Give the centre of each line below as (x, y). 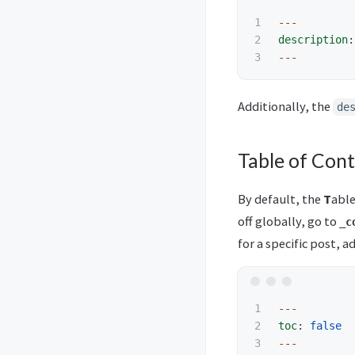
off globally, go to (288, 221)
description (313, 40)
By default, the (281, 199)
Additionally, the (285, 107)
